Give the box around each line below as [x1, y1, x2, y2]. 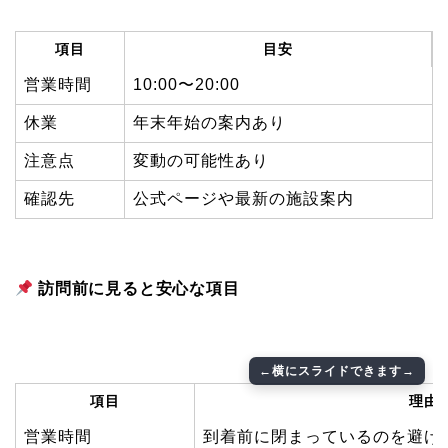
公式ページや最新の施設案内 [133, 190, 354, 208]
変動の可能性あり [133, 152, 269, 170]
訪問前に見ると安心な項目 [38, 280, 240, 298]
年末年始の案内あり [133, 114, 286, 132]
